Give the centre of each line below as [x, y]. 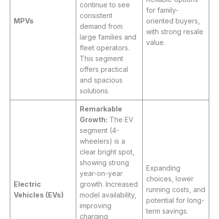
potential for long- [175, 200]
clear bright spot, [107, 152]
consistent [96, 16]
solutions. [95, 91]
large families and [108, 37]
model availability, [108, 195]
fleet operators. [105, 48]
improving [96, 206]
